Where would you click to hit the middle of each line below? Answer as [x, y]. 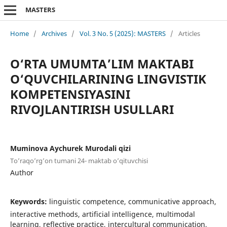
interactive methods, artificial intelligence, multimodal [102, 214]
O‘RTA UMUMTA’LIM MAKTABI [102, 63]
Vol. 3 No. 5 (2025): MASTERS [122, 33]
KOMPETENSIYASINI [70, 94]
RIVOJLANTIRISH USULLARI [92, 109]
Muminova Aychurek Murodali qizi [70, 148]
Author [22, 172]
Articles [189, 33]
